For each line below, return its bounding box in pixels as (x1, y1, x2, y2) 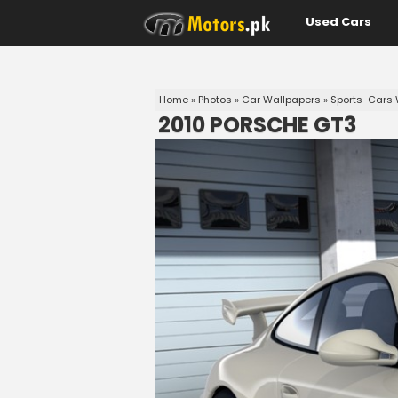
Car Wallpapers (242, 92, 321, 107)
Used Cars (306, 13, 371, 30)
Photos (198, 92, 232, 107)
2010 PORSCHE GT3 (158, 110, 356, 139)
